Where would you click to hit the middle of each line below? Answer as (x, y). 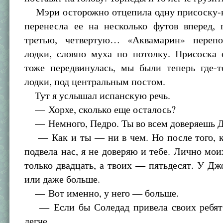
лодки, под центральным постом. (95, 81)
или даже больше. (62, 179)
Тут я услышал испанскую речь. (98, 95)
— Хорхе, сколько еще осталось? (100, 109)
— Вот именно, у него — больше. (102, 193)
